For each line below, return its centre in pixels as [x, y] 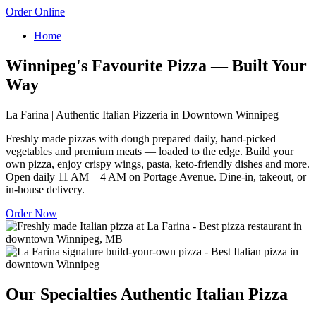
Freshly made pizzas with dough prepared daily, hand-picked [141, 138]
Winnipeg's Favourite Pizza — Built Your [156, 65]
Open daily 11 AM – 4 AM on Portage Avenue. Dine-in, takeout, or [156, 176]
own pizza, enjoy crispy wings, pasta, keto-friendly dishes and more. [158, 164]
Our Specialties [63, 294]
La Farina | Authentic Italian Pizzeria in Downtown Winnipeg [142, 114]
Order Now [31, 213]
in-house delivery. [45, 189]
